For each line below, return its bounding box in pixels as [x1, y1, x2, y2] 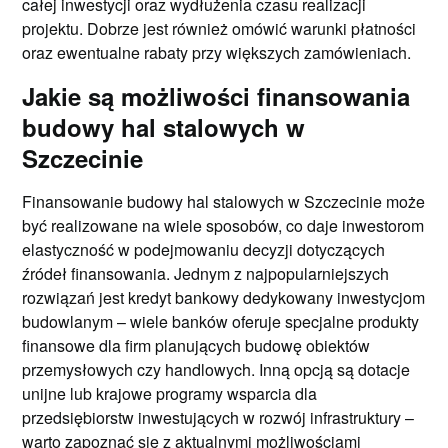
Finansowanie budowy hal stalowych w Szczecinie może [22, 189, 426, 213]
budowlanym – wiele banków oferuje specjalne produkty [22, 309, 420, 333]
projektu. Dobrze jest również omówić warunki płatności [22, 16, 417, 40]
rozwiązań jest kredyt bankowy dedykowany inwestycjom [22, 285, 426, 309]
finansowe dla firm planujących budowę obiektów [22, 333, 371, 357]
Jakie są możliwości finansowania [22, 78, 411, 113]
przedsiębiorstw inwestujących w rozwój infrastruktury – [22, 405, 415, 429]
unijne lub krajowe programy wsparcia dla [22, 381, 318, 405]
